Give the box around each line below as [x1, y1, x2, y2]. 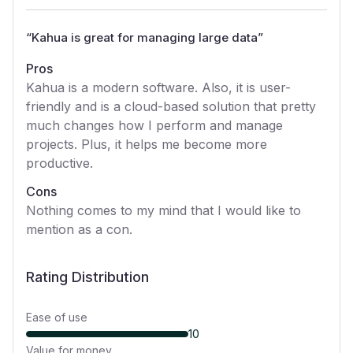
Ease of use [26, 310, 87, 324]
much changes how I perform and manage [26, 117, 283, 133]
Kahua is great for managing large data [32, 30, 258, 45]
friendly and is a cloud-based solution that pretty [26, 98, 316, 114]
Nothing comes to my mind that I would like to [26, 203, 301, 218]
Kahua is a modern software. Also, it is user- [26, 80, 291, 95]
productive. [26, 155, 93, 171]
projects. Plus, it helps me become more [26, 136, 267, 152]
